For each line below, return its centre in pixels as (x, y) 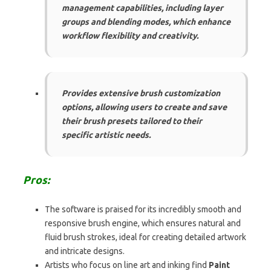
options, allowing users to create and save (144, 107)
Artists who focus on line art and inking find (127, 265)
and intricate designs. (85, 251)
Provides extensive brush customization (141, 93)
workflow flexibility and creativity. (130, 35)
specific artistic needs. (106, 135)
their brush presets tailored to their (132, 121)
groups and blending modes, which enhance (146, 21)
